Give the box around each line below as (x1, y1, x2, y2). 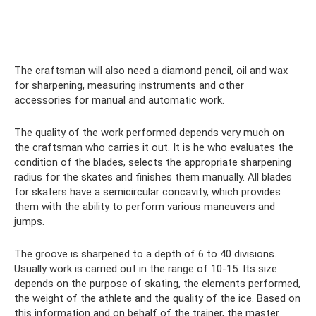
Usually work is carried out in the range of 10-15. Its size (14, 262, 277, 275)
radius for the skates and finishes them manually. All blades (14, 170, 292, 183)
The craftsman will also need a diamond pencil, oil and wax (14, 63, 288, 77)
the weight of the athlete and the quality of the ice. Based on (14, 291, 300, 305)
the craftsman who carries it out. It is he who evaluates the (14, 140, 293, 154)
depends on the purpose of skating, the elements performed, (14, 276, 300, 290)
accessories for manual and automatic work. (14, 93, 224, 107)
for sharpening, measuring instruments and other (14, 78, 244, 92)
